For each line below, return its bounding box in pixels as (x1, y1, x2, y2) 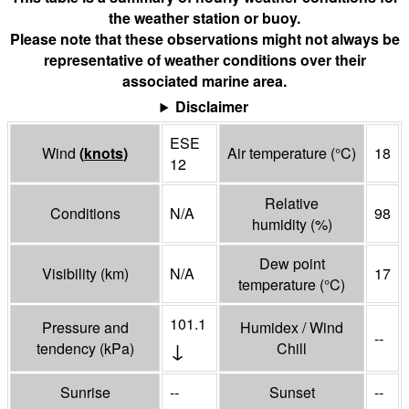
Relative (265, 193, 319, 215)
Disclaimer (175, 96, 249, 118)
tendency (36, 338, 100, 360)
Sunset (268, 382, 315, 404)
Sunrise (59, 382, 110, 404)
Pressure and (41, 317, 129, 339)
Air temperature (227, 142, 330, 164)
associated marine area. (122, 70, 287, 92)
